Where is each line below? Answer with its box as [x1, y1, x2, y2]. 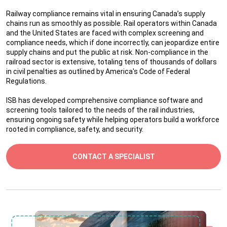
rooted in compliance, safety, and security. [6, 125, 143, 133]
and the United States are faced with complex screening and [6, 29, 204, 37]
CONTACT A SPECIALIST [72, 153, 155, 161]
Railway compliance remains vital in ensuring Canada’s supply [6, 10, 205, 18]
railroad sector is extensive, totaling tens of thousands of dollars [6, 58, 217, 66]
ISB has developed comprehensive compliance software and [6, 96, 203, 104]
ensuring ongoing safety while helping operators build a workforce [6, 116, 219, 124]
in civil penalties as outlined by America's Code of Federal [6, 67, 190, 75]
